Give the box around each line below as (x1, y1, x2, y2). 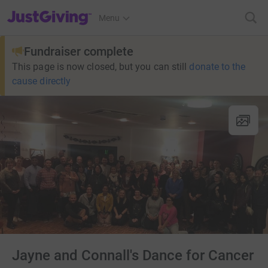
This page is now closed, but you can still (12, 61, 187, 72)
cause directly (12, 75, 71, 87)
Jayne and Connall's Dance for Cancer (12, 246, 254, 264)
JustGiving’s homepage (7, 5, 93, 15)
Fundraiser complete (24, 44, 133, 59)
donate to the (189, 61, 246, 72)
